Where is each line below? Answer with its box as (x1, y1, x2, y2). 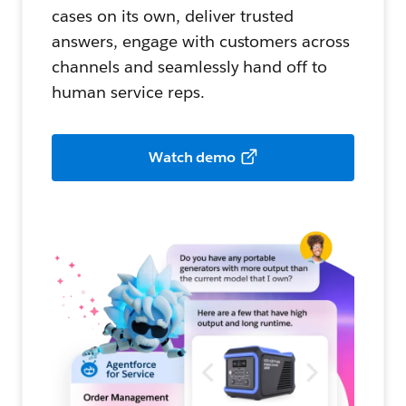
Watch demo (148, 148, 237, 168)
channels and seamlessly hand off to (52, 56, 328, 78)
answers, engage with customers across (52, 31, 351, 53)
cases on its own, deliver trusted (52, 5, 295, 27)
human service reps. (52, 82, 205, 103)
